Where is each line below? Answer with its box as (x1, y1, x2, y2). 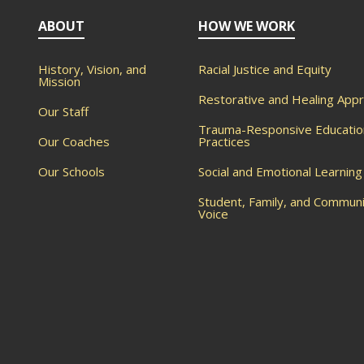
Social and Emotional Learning (197, 162, 362, 180)
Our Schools (37, 162, 105, 180)
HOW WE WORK (197, 16, 295, 35)
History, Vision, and (37, 60, 146, 77)
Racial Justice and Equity (197, 60, 331, 77)
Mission (37, 72, 80, 89)
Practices (197, 132, 250, 149)
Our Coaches (37, 132, 110, 149)
